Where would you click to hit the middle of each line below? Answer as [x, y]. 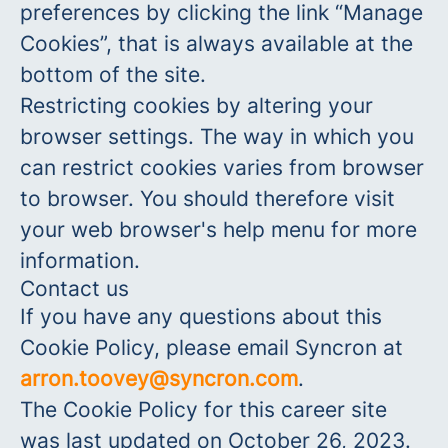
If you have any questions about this [201, 316]
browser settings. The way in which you [217, 136]
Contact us [74, 288]
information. [80, 260]
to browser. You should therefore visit [207, 198]
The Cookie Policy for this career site [203, 409]
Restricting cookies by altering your [196, 105]
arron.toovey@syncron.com [159, 378]
